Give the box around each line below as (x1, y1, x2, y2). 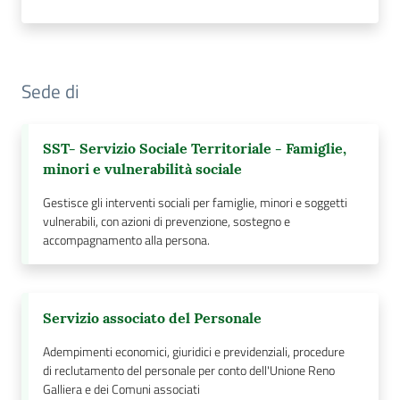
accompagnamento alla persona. (43, 230, 210, 251)
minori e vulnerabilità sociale (43, 160, 242, 179)
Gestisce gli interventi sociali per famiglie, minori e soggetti (43, 193, 347, 213)
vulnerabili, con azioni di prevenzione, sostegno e (43, 212, 290, 232)
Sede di (21, 77, 79, 106)
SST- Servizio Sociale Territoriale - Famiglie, (43, 139, 346, 158)
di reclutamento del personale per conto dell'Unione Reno (43, 361, 335, 381)
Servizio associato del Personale (43, 309, 262, 328)
